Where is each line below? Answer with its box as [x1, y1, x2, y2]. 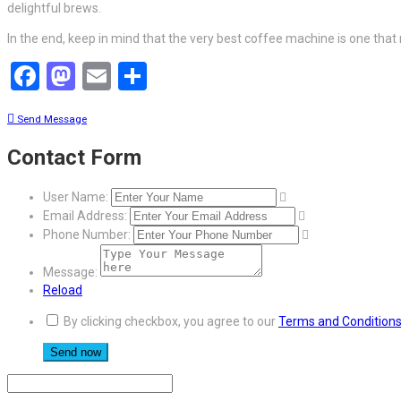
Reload [43, 283, 82, 298]
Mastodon [75, 58, 201, 93]
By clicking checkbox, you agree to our [64, 314, 278, 329]
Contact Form [7, 145, 141, 171]
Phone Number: [43, 227, 131, 243]
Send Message [17, 112, 87, 125]
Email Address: [43, 209, 127, 224]
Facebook [39, 58, 158, 93]
